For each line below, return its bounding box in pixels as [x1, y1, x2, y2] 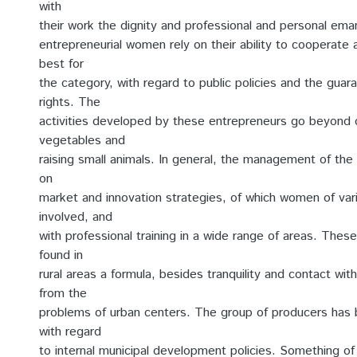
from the [39, 284, 87, 303]
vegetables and [39, 131, 125, 150]
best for [39, 55, 84, 73]
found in [39, 246, 83, 265]
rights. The [39, 93, 100, 112]
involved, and [39, 208, 112, 226]
